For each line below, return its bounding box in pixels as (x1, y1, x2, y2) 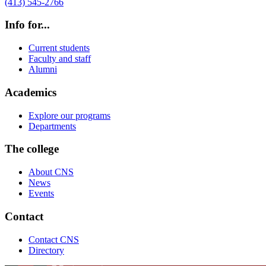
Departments (28, 121, 76, 131)
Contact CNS (28, 234, 79, 245)
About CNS (28, 167, 74, 178)
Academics (5, 85, 56, 99)
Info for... (5, 18, 50, 31)
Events (28, 188, 54, 199)
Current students (28, 43, 90, 53)
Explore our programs (28, 110, 110, 121)
